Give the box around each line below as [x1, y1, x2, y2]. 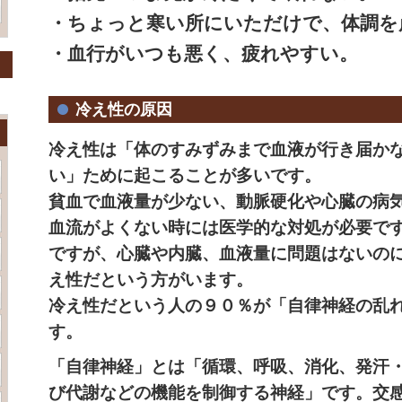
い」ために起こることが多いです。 [48, 166, 321, 185]
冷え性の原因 [75, 100, 172, 118]
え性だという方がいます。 [48, 270, 253, 289]
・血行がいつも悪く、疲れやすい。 [48, 43, 358, 65]
